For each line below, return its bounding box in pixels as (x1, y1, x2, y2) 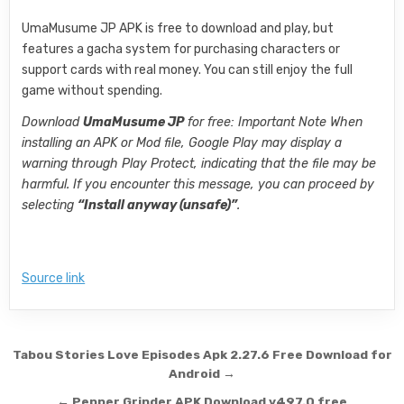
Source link (22, 271, 86, 287)
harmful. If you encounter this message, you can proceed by (22, 177, 375, 193)
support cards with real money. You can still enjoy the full (22, 62, 353, 78)
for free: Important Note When (184, 115, 363, 131)
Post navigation (9, 341, 211, 374)
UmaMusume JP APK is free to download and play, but (22, 21, 335, 37)
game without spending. (22, 83, 163, 99)
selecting (22, 197, 78, 214)
